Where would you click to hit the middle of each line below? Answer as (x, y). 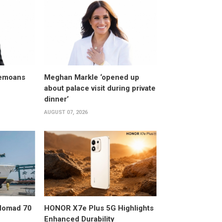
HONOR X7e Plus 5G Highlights (99, 208)
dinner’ (56, 99)
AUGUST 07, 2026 (66, 112)
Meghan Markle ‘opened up (91, 78)
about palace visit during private (100, 88)
